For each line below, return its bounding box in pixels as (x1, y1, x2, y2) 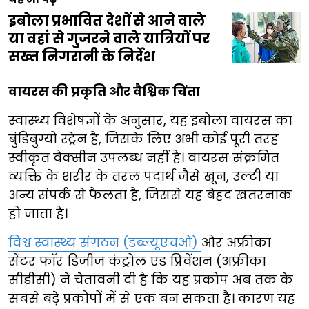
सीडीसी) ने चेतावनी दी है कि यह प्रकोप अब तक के (8, 271, 293, 289)
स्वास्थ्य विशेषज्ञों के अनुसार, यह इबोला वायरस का (8, 112, 292, 130)
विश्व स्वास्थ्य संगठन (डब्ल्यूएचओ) (8, 234, 201, 252)
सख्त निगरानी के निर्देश (8, 47, 155, 67)
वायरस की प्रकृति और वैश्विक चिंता (8, 83, 200, 101)
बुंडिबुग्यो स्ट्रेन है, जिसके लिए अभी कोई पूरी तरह (8, 130, 279, 148)
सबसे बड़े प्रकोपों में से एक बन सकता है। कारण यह (8, 290, 295, 308)
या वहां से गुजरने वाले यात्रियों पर (8, 29, 210, 49)
